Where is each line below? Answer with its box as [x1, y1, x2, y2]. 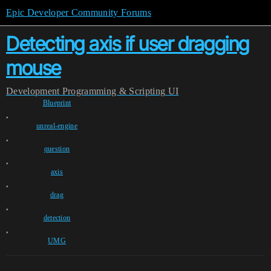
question [44, 145, 70, 153]
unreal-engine [36, 122, 78, 130]
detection [43, 214, 71, 222]
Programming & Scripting [62, 86, 166, 96]
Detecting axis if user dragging [6, 32, 249, 56]
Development [6, 86, 60, 96]
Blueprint [42, 99, 71, 107]
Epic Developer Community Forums [6, 7, 151, 18]
